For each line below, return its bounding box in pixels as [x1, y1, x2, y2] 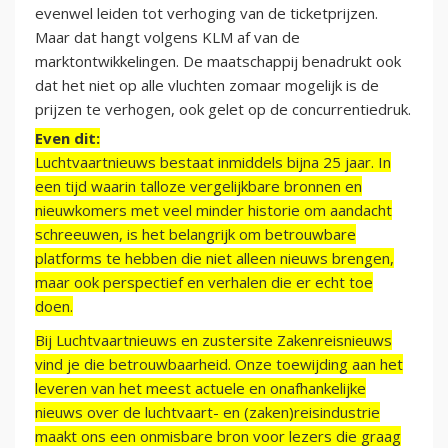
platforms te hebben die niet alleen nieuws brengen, [35, 248, 394, 269]
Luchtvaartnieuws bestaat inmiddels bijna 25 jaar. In [35, 152, 391, 173]
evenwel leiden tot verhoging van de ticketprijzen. [35, 3, 378, 24]
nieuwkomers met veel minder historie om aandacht [35, 200, 392, 221]
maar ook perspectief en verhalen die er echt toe [35, 272, 373, 293]
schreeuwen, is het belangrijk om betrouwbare [35, 224, 356, 245]
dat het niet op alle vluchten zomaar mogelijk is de [35, 75, 379, 96]
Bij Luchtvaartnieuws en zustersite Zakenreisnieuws [35, 330, 392, 351]
